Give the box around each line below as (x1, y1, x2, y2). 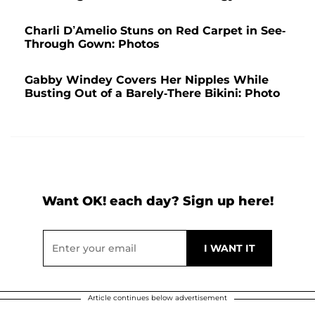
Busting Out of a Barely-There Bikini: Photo (25, 86, 280, 101)
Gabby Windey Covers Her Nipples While (25, 73, 269, 87)
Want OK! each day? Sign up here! (41, 193, 274, 210)
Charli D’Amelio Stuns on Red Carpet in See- (25, 24, 285, 38)
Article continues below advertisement (88, 293, 227, 303)
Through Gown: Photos (25, 37, 160, 51)
